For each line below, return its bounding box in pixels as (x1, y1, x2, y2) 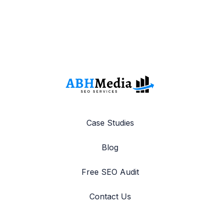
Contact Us (89, 191, 131, 201)
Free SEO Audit (81, 166, 139, 177)
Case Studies (86, 117, 134, 128)
